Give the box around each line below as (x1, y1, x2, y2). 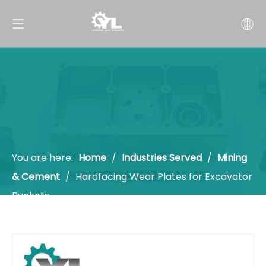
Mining (217, 151, 247, 164)
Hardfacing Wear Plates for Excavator (75, 170, 252, 183)
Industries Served (122, 151, 204, 164)
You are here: (12, 151, 73, 164)
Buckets (12, 189, 49, 202)
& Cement (12, 170, 60, 183)
